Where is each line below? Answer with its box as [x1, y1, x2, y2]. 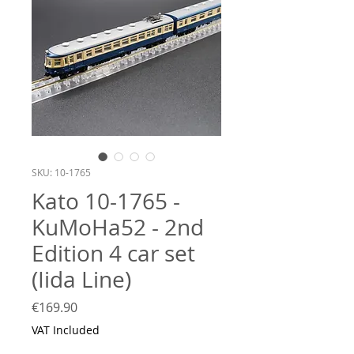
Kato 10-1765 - [32, 186, 180, 216]
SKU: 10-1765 [32, 165, 91, 179]
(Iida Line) [32, 264, 131, 294]
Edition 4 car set [32, 238, 195, 268]
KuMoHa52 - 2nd [32, 212, 204, 242]
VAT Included [32, 322, 100, 337]
